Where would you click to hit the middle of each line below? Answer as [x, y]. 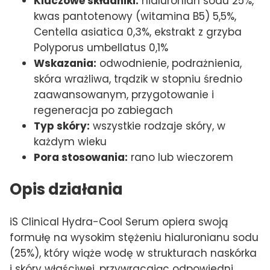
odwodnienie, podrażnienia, [169, 63]
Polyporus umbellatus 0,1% [101, 47]
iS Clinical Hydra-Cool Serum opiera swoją [119, 221]
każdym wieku [70, 141]
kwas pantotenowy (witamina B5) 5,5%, [135, 16]
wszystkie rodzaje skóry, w [158, 126]
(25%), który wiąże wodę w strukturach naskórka [133, 253]
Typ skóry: [62, 126]
